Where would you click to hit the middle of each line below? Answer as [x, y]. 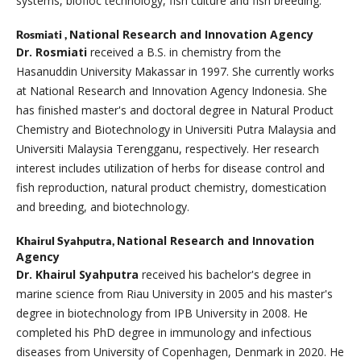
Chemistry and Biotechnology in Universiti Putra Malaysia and [176, 130]
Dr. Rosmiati [51, 52]
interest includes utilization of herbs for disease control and [170, 168]
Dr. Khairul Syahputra [77, 275]
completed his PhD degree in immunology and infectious [164, 333]
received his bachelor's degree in [224, 275]
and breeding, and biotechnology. [104, 207]
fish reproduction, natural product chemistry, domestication [171, 188]
